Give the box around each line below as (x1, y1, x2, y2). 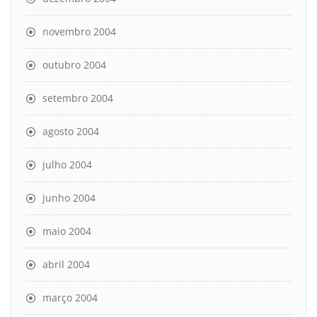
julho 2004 (42, 157, 92, 171)
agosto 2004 (42, 124, 99, 138)
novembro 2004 (42, 24, 116, 38)
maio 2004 (42, 224, 91, 238)
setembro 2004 (42, 91, 113, 105)
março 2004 (42, 290, 98, 304)
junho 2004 (42, 190, 96, 204)
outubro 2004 (42, 57, 106, 71)
